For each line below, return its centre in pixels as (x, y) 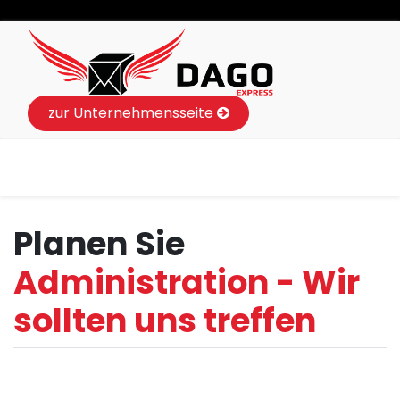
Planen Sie (99, 245)
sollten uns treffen (165, 321)
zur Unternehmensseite (132, 113)
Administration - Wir (187, 283)
